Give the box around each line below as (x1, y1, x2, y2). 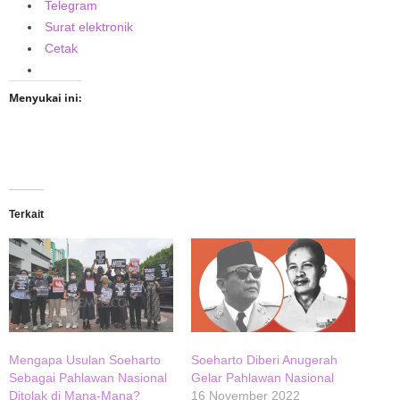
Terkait (9, 208, 44, 221)
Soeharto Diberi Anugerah (191, 353, 337, 368)
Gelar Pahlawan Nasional (191, 371, 334, 386)
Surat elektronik (45, 20, 133, 35)
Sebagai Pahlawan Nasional (9, 371, 167, 386)
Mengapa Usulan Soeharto (9, 353, 161, 368)
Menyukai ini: (9, 90, 81, 106)
